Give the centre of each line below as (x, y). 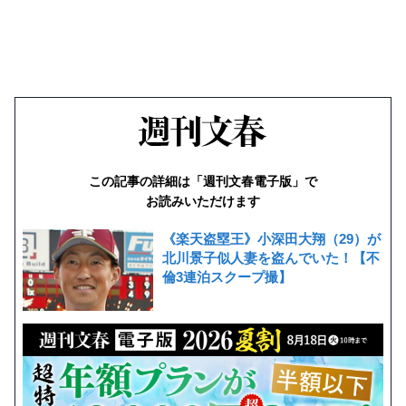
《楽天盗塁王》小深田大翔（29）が (271, 238)
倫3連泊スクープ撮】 (227, 276)
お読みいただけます (203, 201)
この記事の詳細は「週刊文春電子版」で (203, 181)
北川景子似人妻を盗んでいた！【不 (271, 257)
